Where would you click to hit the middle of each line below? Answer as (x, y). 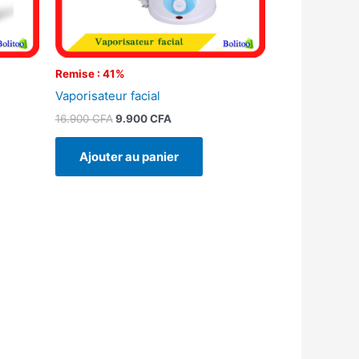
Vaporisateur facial (107, 96)
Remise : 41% (90, 74)
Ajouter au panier (129, 156)
